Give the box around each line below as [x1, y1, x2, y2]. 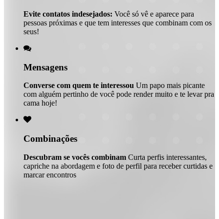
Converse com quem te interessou [23, 81, 134, 90]
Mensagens [23, 62, 67, 72]
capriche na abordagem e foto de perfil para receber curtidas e [23, 161, 213, 170]
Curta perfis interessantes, [126, 153, 207, 161]
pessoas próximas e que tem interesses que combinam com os [23, 18, 212, 27]
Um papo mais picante [134, 81, 205, 90]
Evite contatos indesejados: [23, 9, 112, 18]
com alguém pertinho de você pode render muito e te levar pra [23, 90, 214, 99]
